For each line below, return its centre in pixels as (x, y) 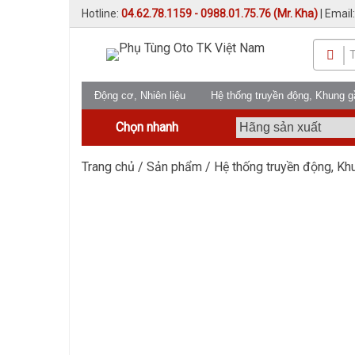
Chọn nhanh (147, 127)
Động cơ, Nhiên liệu (140, 95)
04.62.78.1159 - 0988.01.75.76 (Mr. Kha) (219, 13)
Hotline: (101, 13)
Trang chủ (108, 167)
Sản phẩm (174, 167)
